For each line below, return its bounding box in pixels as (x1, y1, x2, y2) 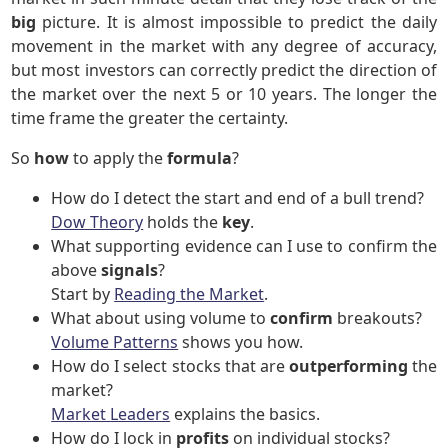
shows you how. (178, 331, 304, 353)
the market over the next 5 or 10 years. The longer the (11, 83, 437, 105)
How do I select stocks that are (51, 355, 289, 377)
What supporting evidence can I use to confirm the (51, 235, 437, 257)
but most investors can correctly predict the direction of (11, 59, 437, 81)
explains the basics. (170, 403, 321, 425)
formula (167, 147, 233, 169)
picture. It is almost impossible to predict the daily (36, 11, 437, 33)
